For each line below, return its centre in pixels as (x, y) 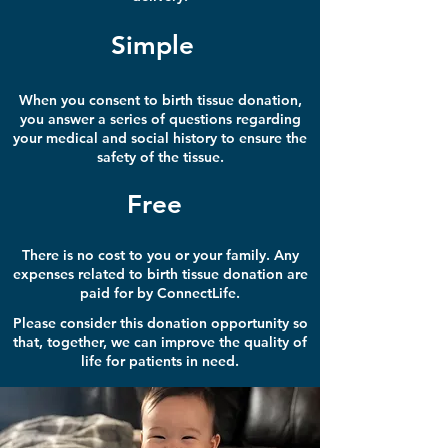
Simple (152, 45)
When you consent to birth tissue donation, (160, 100)
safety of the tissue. (160, 157)
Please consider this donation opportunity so (160, 323)
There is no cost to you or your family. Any (160, 255)
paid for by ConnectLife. (160, 293)
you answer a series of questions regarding (160, 119)
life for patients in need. (160, 361)
